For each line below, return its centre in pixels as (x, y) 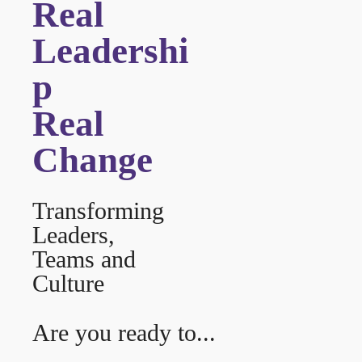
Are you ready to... (124, 333)
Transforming (99, 210)
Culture (69, 283)
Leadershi (111, 51)
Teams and (84, 259)
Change (93, 160)
